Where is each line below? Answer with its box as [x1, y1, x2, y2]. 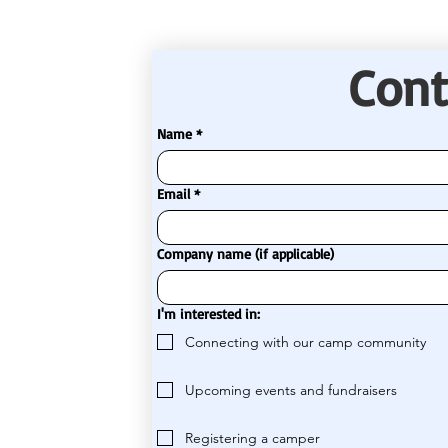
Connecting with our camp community [185, 333, 427, 352]
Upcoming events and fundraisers [185, 381, 398, 400]
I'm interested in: [157, 305, 261, 323]
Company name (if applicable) [157, 245, 335, 263]
